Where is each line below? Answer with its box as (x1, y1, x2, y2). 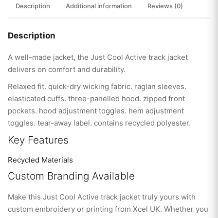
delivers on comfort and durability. (8, 65, 126, 74)
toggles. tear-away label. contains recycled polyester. (8, 118, 191, 128)
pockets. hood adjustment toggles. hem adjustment (8, 106, 184, 116)
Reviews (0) (147, 2, 183, 10)
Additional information (66, 2, 132, 10)
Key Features (8, 134, 69, 146)
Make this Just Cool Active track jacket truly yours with (8, 192, 196, 202)
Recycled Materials (8, 155, 73, 165)
